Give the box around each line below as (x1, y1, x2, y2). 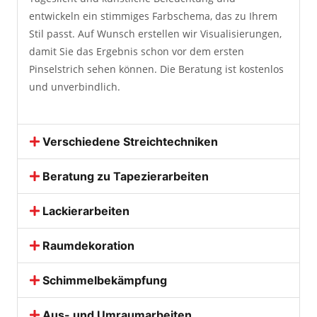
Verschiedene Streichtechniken (42, 134, 219, 149)
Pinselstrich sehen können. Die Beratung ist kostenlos (29, 62, 284, 76)
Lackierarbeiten (42, 204, 130, 218)
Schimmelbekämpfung (42, 273, 168, 287)
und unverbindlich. (29, 80, 120, 93)
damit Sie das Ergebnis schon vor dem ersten (29, 45, 244, 58)
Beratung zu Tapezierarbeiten (42, 169, 209, 183)
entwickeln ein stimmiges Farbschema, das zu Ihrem (29, 9, 277, 23)
